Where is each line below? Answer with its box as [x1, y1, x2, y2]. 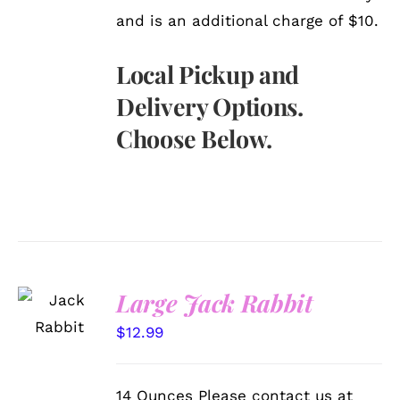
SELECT [35, 282, 85, 296]
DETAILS [30, 337, 85, 351]
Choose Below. [116, 121, 272, 154]
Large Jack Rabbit [116, 286, 312, 319]
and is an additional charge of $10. [116, 11, 379, 29]
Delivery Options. [116, 89, 304, 122]
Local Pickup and [116, 57, 299, 90]
